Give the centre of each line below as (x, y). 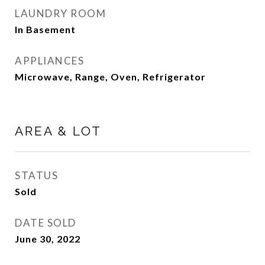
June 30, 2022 (48, 239)
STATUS (36, 175)
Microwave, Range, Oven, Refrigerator (110, 77)
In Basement (45, 29)
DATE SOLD (46, 223)
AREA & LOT (58, 131)
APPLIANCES (49, 61)
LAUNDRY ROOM (60, 13)
